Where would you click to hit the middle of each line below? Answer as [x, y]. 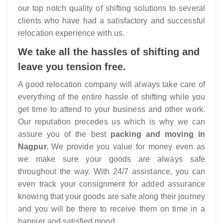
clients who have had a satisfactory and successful [111, 21]
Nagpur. [33, 147]
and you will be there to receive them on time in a [111, 209]
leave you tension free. [72, 67]
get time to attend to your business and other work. [111, 109]
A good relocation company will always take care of [111, 84]
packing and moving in [158, 134]
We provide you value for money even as [126, 147]
